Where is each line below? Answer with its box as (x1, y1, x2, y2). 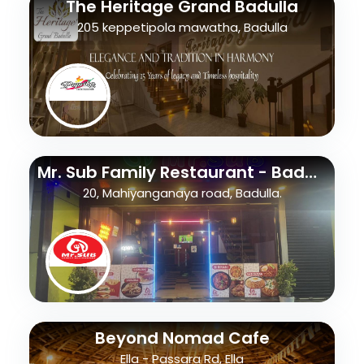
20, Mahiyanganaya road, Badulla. (82, 184, 282, 201)
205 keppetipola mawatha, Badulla (76, 19, 288, 36)
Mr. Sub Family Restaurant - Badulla (305, 161, 317, 184)
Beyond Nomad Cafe (94, 327, 270, 349)
